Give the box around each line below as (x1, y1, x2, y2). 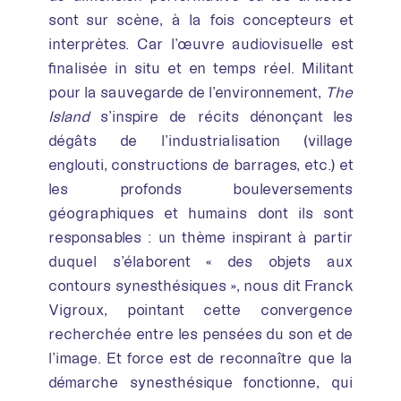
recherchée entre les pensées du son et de (47, 325, 354, 344)
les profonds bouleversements (47, 180, 354, 199)
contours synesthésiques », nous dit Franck (47, 277, 354, 295)
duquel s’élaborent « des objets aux (47, 252, 354, 271)
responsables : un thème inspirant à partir (47, 228, 354, 247)
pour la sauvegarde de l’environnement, (47, 83, 321, 102)
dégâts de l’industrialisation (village (47, 132, 354, 150)
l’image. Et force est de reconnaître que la (47, 349, 354, 368)
